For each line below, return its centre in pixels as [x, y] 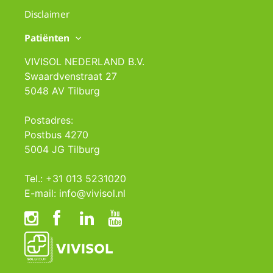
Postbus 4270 [56, 135]
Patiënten [47, 38]
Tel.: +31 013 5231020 [75, 179]
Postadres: [49, 120]
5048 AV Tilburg [62, 91]
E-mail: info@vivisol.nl [75, 193]
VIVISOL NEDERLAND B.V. [84, 62]
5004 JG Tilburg [62, 150]
